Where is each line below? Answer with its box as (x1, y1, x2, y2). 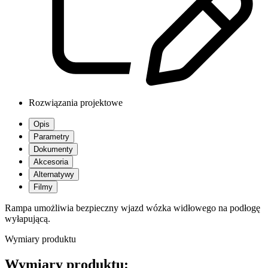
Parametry (33, 132, 69, 142)
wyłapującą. (5, 214, 50, 224)
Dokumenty (33, 145, 73, 154)
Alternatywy (33, 170, 74, 179)
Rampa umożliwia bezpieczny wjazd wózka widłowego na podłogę (5, 203, 260, 214)
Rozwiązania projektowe (29, 98, 123, 108)
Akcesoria (33, 157, 68, 167)
